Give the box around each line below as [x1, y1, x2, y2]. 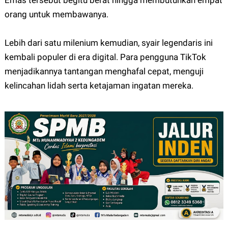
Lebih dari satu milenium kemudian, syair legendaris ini [4, 38, 213, 48]
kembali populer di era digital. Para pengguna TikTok [4, 52, 206, 63]
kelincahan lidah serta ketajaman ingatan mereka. [4, 80, 193, 91]
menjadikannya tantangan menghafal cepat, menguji [4, 66, 204, 77]
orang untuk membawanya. [4, 9, 108, 20]
